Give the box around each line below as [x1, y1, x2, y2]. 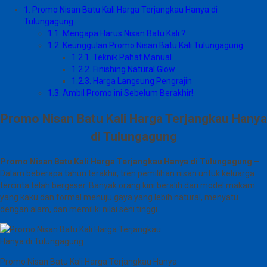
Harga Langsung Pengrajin [91, 76, 192, 86]
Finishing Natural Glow [91, 64, 175, 74]
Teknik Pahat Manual [91, 52, 172, 63]
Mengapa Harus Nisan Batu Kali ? [61, 29, 185, 39]
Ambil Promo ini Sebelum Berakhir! [61, 88, 193, 98]
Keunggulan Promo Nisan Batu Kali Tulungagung [61, 41, 243, 51]
